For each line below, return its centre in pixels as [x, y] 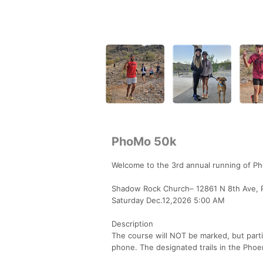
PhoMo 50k [144, 141]
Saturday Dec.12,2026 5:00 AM [168, 200]
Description [132, 223]
